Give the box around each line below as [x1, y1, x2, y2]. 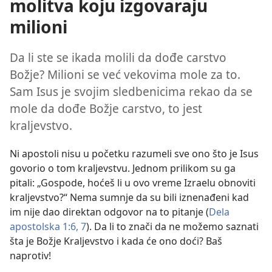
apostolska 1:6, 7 [10, 219, 86, 233]
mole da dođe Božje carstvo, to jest [10, 100, 202, 117]
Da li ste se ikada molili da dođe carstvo [10, 49, 226, 66]
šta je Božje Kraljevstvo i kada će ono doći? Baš [10, 234, 222, 248]
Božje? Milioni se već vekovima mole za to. [10, 66, 240, 83]
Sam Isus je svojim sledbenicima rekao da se [10, 83, 253, 100]
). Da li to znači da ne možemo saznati [86, 219, 259, 233]
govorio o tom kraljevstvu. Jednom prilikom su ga [10, 161, 236, 175]
